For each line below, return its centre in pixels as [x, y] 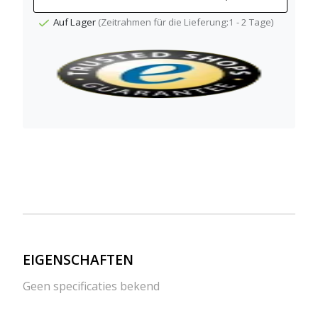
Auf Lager [76, 22]
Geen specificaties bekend [91, 286]
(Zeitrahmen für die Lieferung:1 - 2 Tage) [186, 22]
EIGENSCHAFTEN [78, 259]
